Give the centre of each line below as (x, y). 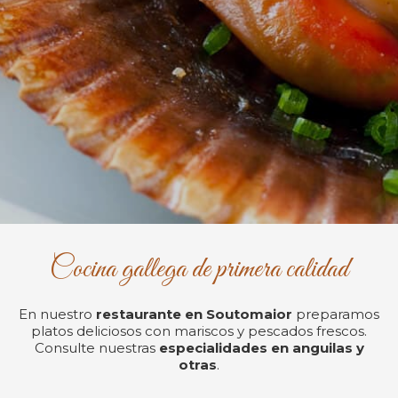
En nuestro (57, 314)
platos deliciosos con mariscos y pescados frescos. (199, 330)
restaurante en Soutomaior (194, 314)
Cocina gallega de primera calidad (199, 270)
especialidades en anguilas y (261, 347)
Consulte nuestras (96, 347)
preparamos (336, 314)
